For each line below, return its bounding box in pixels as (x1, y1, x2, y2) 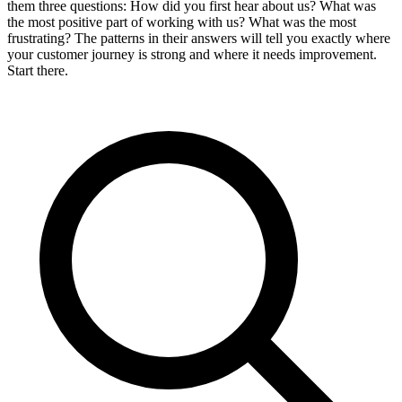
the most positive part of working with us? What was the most (7, 14, 356, 31)
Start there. (7, 63, 68, 79)
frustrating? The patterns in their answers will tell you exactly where (7, 31, 390, 47)
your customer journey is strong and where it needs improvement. (7, 47, 377, 63)
